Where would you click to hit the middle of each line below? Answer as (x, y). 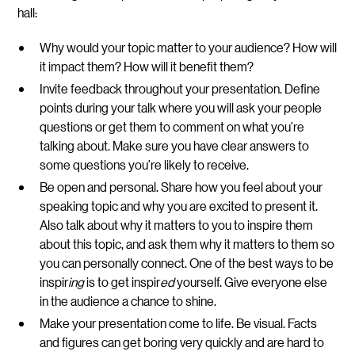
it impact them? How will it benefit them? (147, 66)
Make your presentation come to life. (138, 323)
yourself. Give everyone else (251, 281)
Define (302, 88)
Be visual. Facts (277, 323)
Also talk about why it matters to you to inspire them (177, 224)
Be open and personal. (101, 186)
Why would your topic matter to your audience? (165, 47)
